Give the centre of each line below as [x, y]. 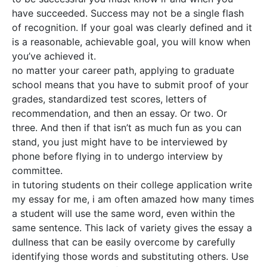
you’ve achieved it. [54, 56]
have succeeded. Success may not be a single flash [128, 13]
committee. [37, 170]
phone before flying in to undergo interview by [117, 156]
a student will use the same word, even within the [123, 213]
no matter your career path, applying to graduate [123, 70]
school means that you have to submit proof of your [130, 85]
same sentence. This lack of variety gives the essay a [132, 228]
